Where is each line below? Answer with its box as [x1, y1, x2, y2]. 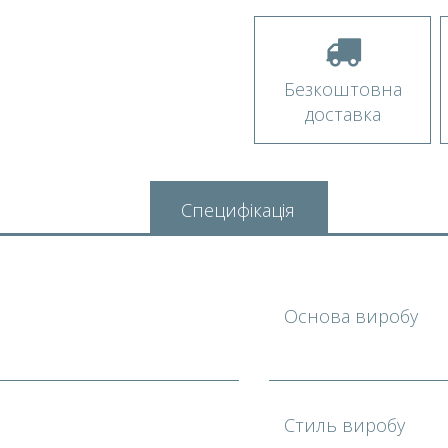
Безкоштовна [283, 77, 402, 101]
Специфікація [181, 198, 295, 222]
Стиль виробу [284, 413, 405, 437]
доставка [304, 102, 381, 126]
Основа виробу [284, 304, 418, 328]
